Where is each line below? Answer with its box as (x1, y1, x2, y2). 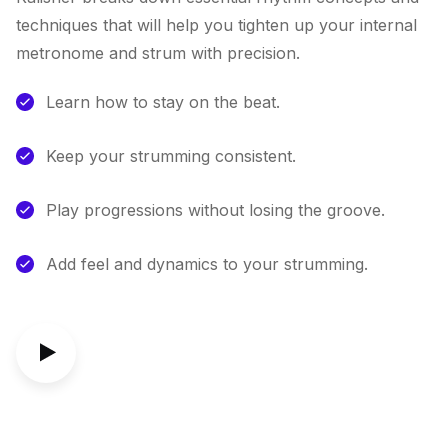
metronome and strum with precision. (16, 43, 300, 63)
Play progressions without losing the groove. (46, 200, 385, 220)
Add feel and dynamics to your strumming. (46, 254, 368, 274)
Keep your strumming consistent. (46, 146, 296, 166)
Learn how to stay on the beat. (46, 92, 280, 112)
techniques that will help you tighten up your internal (16, 15, 417, 35)
